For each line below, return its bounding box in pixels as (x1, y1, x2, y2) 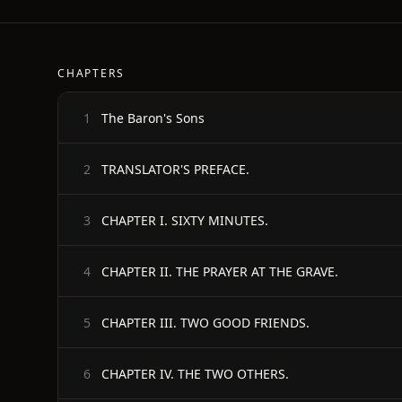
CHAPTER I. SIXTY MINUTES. (101, 211, 268, 229)
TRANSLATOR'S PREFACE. (101, 160, 249, 178)
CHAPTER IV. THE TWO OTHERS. (101, 364, 289, 382)
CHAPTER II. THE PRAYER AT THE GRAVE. (101, 262, 338, 280)
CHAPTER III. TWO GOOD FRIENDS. (101, 313, 310, 331)
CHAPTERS (57, 66, 125, 81)
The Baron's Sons (101, 109, 205, 127)
